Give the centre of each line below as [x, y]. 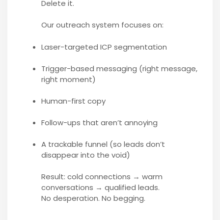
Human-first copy [73, 101]
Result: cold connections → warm [102, 176]
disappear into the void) [85, 155]
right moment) [68, 79]
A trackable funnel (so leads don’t [103, 144]
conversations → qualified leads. [100, 187]
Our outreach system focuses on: [102, 25]
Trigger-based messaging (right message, [119, 68]
